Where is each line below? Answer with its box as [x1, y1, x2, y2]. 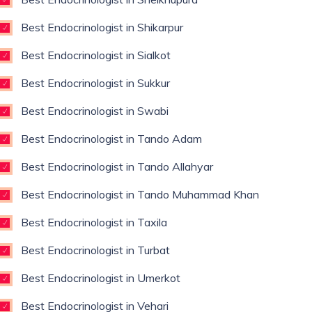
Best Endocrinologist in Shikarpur [21, 20, 183, 34]
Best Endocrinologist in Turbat [21, 243, 170, 257]
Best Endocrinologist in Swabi [21, 104, 169, 118]
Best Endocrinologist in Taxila [21, 215, 167, 229]
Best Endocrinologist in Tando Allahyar [21, 159, 213, 173]
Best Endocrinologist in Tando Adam [21, 132, 202, 146]
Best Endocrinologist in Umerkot [21, 271, 180, 285]
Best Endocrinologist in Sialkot [21, 48, 171, 62]
